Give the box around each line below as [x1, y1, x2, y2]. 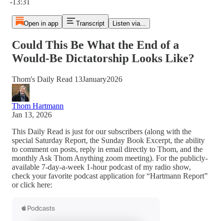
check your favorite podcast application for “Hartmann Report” [12, 171, 208, 180]
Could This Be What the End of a [12, 38, 179, 51]
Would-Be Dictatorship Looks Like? [12, 51, 194, 65]
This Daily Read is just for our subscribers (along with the [12, 127, 191, 136]
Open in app [23, 20, 58, 27]
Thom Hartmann [12, 101, 64, 110]
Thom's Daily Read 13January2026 [12, 74, 122, 83]
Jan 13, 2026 [12, 110, 52, 119]
